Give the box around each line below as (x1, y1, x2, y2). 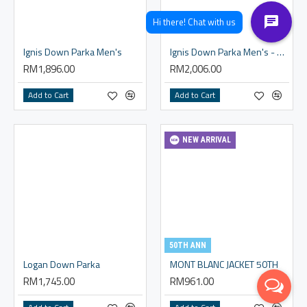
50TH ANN (169, 240, 206, 250)
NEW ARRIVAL (182, 135, 231, 145)
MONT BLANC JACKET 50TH (169, 256, 278, 271)
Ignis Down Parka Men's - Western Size (276, 44, 284, 59)
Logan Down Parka (23, 256, 100, 271)
